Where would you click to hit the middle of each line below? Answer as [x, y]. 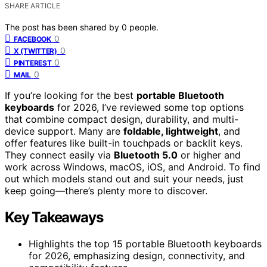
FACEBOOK [32, 39]
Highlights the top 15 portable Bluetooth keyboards [145, 243]
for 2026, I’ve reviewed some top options [149, 107]
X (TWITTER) [35, 51]
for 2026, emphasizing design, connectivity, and [137, 255]
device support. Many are [64, 131]
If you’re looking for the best [71, 95]
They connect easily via [59, 155]
